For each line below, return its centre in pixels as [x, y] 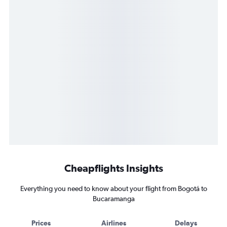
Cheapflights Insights [113, 168]
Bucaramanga [113, 199]
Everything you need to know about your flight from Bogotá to [113, 189]
